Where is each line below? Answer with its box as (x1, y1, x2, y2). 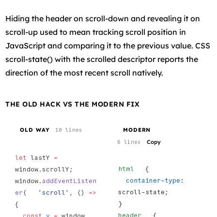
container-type (126, 177, 180, 184)
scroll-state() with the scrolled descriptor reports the (5, 54, 199, 64)
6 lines (117, 139, 141, 145)
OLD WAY (20, 126, 50, 133)
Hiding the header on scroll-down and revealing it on (5, 14, 201, 23)
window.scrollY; (15, 166, 74, 173)
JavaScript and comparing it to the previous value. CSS (5, 41, 211, 50)
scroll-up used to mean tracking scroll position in (5, 27, 186, 37)
